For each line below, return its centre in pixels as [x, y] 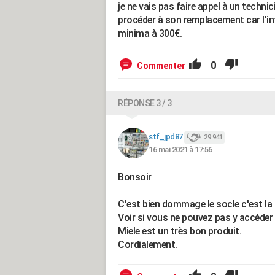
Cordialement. [148, 245]
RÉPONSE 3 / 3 [145, 103]
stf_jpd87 [166, 137]
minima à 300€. [150, 33]
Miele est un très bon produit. [180, 231]
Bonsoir [135, 177]
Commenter [161, 66]
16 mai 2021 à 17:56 [180, 149]
